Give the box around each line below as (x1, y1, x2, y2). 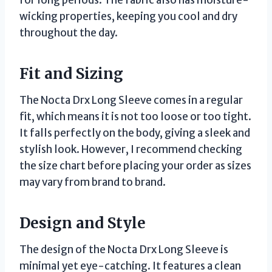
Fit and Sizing (19, 64, 123, 83)
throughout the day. (19, 25, 118, 39)
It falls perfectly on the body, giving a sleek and (19, 126, 250, 140)
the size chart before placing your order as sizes (19, 158, 251, 172)
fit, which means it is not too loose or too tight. (19, 109, 251, 123)
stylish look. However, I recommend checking (19, 142, 242, 156)
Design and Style (19, 213, 146, 233)
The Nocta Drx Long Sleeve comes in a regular (19, 93, 243, 107)
